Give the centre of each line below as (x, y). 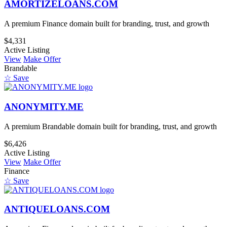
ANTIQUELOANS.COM (57, 209)
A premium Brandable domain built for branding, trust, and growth (110, 126)
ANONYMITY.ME (44, 106)
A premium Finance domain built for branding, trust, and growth (107, 24)
